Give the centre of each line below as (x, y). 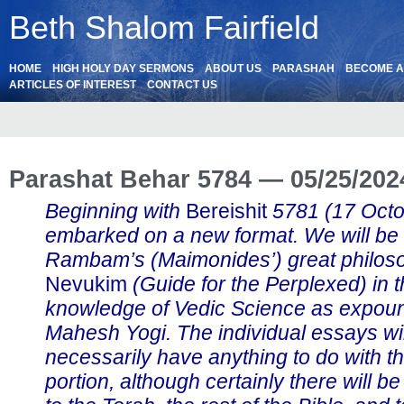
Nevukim (86, 284)
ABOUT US (233, 69)
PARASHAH (303, 69)
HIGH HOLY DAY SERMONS (123, 69)
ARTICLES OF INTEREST (73, 85)
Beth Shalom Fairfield (164, 28)
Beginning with (115, 211)
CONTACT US (182, 85)
